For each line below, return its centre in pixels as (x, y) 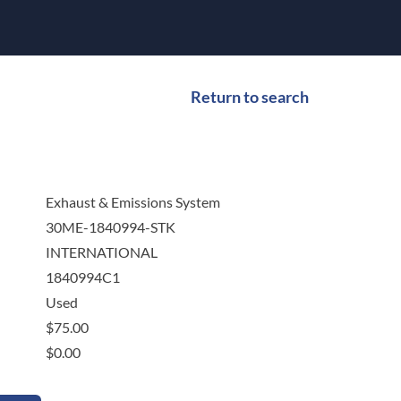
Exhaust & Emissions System (132, 202)
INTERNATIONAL (101, 252)
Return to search (250, 97)
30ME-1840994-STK (110, 227)
